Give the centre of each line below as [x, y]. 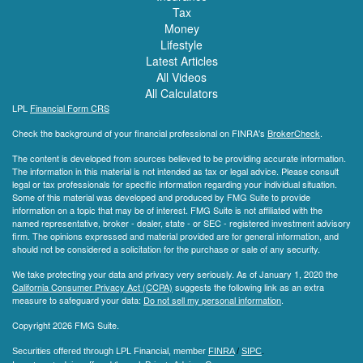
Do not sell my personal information [212, 299]
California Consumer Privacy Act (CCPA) [92, 286]
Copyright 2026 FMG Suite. [66, 325]
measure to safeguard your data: [78, 299]
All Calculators [181, 93]
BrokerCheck [294, 132]
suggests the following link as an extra [248, 286]
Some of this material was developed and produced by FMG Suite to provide [161, 196]
